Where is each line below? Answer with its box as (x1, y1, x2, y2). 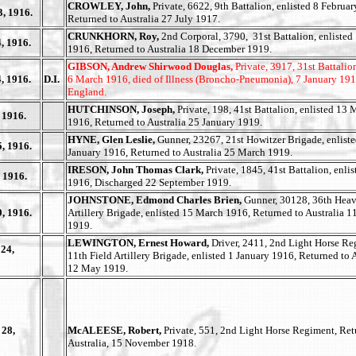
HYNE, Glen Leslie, (68, 133, 157, 145)
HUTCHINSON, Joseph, (68, 103, 177, 115)
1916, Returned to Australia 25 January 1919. (68, 116, 262, 128)
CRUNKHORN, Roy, (68, 30, 161, 42)
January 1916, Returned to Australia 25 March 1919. (68, 146, 292, 158)
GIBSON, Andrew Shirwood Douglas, (68, 60, 235, 72)
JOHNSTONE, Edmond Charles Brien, (68, 194, 244, 206)
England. (68, 86, 109, 98)
